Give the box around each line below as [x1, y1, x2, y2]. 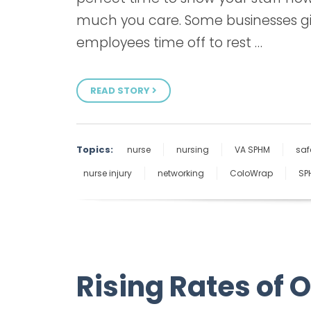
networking [158, 167, 204, 179]
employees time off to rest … [76, 33, 262, 53]
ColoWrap [230, 167, 273, 179]
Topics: [76, 142, 113, 156]
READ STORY [90, 83, 152, 97]
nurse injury [83, 167, 132, 179]
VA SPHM [235, 143, 270, 155]
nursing [176, 143, 209, 155]
